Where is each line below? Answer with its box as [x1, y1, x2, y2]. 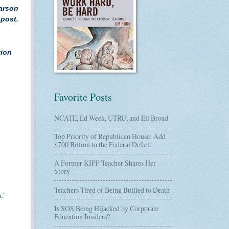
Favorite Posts [54, 90, 112, 104]
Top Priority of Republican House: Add [54, 131, 166, 141]
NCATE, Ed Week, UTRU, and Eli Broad [54, 112, 168, 123]
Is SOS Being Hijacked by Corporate [54, 203, 158, 213]
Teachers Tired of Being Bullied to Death [54, 185, 170, 195]
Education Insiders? [54, 211, 110, 221]
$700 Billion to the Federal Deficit [54, 139, 151, 149]
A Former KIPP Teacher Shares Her [54, 158, 156, 168]
